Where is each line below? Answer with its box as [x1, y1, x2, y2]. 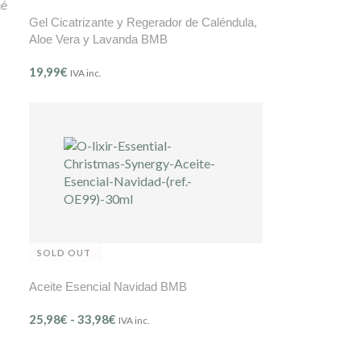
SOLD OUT [36, 247, 92, 258]
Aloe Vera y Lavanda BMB [28, 31, 168, 46]
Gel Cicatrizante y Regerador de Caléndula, [28, 15, 257, 29]
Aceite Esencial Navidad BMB [28, 279, 187, 293]
